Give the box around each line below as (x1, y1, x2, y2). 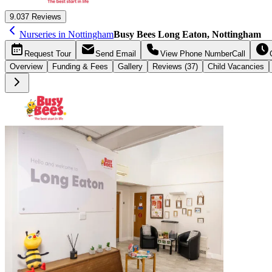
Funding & (52, 61, 90, 71)
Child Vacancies (208, 61, 264, 71)
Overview (10, 61, 42, 71)
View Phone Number (160, 49, 232, 58)
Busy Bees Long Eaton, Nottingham (114, 29, 261, 39)
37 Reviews (21, 12, 61, 21)
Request (24, 49, 56, 58)
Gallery (118, 61, 143, 71)
